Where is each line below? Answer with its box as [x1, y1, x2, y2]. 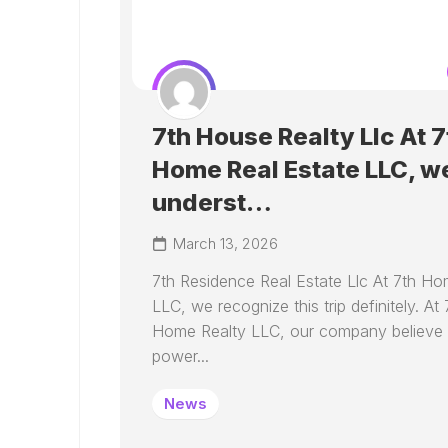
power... [152, 346, 209, 366]
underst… [152, 188, 272, 217]
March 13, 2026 [173, 234, 278, 253]
